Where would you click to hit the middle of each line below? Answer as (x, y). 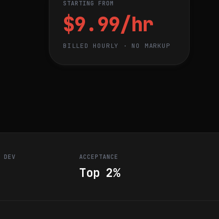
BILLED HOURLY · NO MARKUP (117, 46)
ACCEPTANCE (99, 157)
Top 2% (99, 173)
